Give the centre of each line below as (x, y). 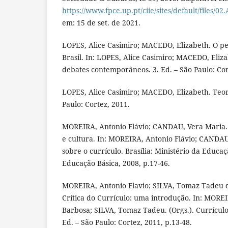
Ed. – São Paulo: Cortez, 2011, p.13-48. (127, 222)
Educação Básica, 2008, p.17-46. (116, 163)
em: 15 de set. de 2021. (101, 22)
